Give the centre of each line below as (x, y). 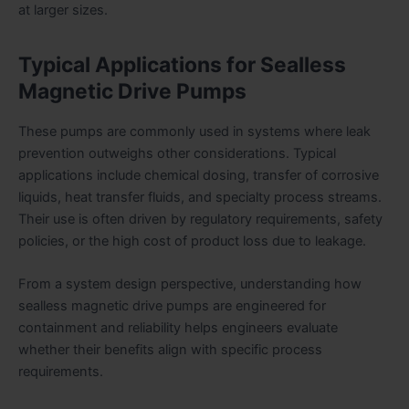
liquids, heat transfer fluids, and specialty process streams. (200, 197)
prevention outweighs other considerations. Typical (177, 153)
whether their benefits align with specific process (170, 350)
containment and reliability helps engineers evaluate (178, 328)
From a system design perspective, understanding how (190, 284)
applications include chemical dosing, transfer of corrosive (199, 175)
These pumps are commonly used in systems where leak (194, 131)
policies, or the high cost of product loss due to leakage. (192, 241)
